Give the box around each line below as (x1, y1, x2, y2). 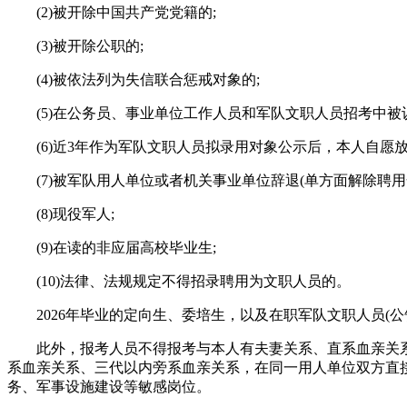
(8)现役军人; (7, 205, 114, 222)
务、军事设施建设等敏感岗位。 (7, 378, 211, 394)
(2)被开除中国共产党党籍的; (7, 4, 216, 20)
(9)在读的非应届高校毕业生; (7, 239, 216, 255)
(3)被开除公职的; (7, 37, 144, 54)
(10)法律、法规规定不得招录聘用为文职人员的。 (7, 273, 351, 289)
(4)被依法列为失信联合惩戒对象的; (7, 71, 260, 87)
